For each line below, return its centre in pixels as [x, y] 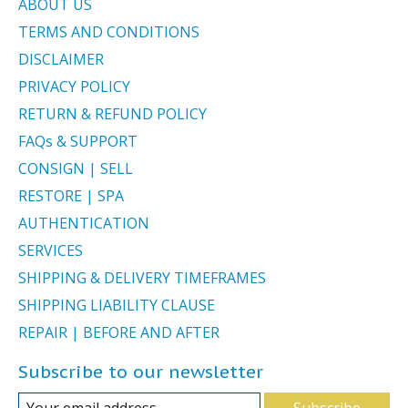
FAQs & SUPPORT [78, 141]
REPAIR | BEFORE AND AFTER [119, 332]
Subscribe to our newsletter [141, 371]
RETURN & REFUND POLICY [112, 113]
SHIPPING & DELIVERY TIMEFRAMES [142, 277]
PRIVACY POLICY [74, 86]
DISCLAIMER [61, 59]
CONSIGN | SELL [76, 168]
